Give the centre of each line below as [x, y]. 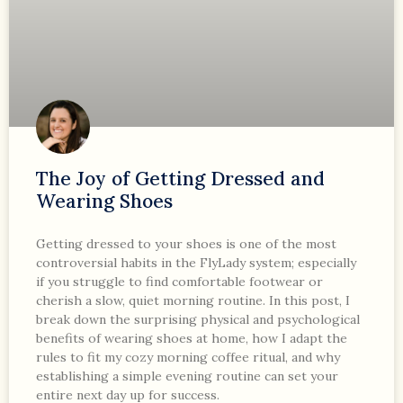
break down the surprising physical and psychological [198, 319]
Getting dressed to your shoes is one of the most [186, 243]
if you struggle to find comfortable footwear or [179, 281]
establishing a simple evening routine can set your [187, 376]
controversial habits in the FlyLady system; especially [196, 262]
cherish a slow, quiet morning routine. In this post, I [193, 300]
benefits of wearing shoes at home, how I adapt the [192, 338]
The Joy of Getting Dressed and [180, 178]
